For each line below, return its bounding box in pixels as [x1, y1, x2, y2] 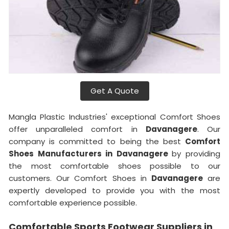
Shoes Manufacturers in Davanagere [9, 148, 172, 159]
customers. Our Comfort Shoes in [9, 172, 151, 184]
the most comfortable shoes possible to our [9, 160, 220, 171]
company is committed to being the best [9, 135, 185, 147]
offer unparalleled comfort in [9, 123, 146, 134]
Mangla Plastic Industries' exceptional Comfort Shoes [9, 111, 220, 122]
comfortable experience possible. [9, 197, 137, 208]
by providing [172, 148, 221, 159]
